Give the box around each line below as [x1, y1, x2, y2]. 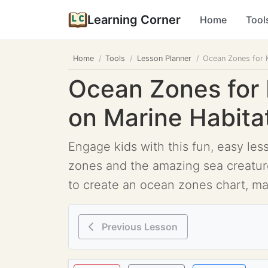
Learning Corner [87, 13, 181, 27]
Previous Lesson [99, 221, 178, 233]
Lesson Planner [136, 54, 191, 63]
